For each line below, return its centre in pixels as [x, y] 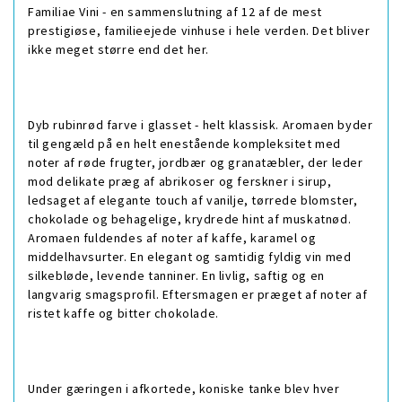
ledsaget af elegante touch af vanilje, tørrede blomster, [193, 200]
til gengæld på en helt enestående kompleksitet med [185, 143]
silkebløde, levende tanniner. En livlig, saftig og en [176, 275]
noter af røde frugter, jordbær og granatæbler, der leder [196, 162]
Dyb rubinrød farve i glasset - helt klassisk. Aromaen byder [201, 124]
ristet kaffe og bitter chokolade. [123, 313]
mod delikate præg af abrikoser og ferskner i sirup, [180, 181]
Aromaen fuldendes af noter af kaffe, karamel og [172, 237]
